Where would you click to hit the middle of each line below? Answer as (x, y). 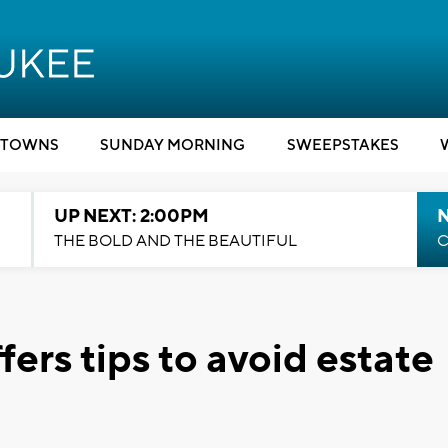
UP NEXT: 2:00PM (131, 216)
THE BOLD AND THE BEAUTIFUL (175, 241)
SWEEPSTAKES (342, 145)
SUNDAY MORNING (172, 145)
